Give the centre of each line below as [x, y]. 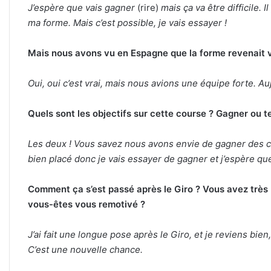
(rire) [149, 7]
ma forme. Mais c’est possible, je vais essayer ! [127, 22]
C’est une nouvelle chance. [87, 249]
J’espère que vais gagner [83, 7]
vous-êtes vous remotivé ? [88, 204]
